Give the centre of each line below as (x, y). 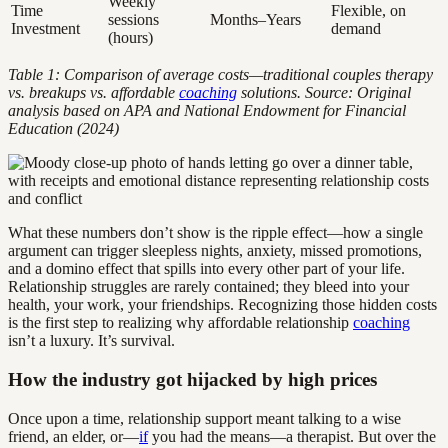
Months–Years (255, 20)
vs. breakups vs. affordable (93, 93)
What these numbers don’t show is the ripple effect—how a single (215, 233)
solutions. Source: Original (324, 93)
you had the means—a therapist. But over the (292, 436)
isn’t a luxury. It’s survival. (91, 341)
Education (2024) (63, 129)
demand (356, 29)
